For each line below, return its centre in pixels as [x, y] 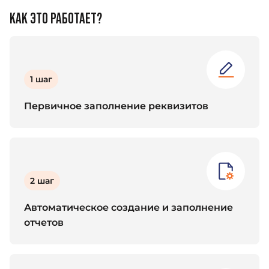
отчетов [44, 222]
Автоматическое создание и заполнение [128, 207]
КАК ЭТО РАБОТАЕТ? [56, 18]
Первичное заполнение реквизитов [116, 106]
